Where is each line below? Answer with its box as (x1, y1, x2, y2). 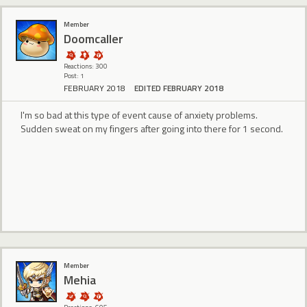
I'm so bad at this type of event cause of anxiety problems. (21, 107, 258, 122)
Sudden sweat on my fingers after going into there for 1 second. (21, 121, 283, 136)
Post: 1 (64, 71, 84, 82)
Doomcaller (64, 29, 123, 48)
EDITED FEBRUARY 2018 (134, 81, 223, 95)
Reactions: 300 (64, 61, 108, 72)
